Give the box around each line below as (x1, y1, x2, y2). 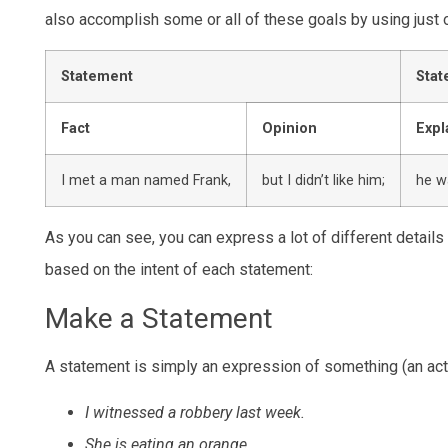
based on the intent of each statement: (45, 259, 313, 279)
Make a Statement (45, 301, 273, 335)
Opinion (262, 119, 317, 137)
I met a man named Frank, (61, 171, 231, 189)
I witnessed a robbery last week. (85, 403, 305, 423)
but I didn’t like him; (262, 171, 385, 189)
